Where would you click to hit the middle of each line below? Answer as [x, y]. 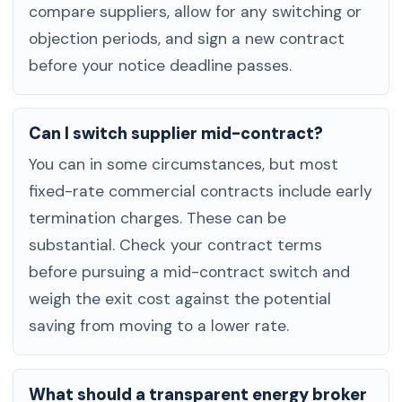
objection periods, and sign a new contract [187, 39]
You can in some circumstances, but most [184, 165]
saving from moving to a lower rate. [159, 326]
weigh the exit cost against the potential [180, 299]
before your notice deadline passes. [161, 66]
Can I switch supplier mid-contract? [176, 134]
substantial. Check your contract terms [176, 245]
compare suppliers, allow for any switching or [196, 12]
